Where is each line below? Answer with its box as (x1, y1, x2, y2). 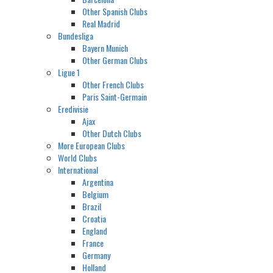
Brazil (82, 200, 101, 213)
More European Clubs (58, 139, 125, 152)
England (82, 224, 107, 238)
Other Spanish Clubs (82, 5, 147, 18)
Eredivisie (58, 102, 88, 116)
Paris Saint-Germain (82, 90, 147, 104)
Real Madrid (82, 17, 120, 30)
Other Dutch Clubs (82, 127, 141, 140)
